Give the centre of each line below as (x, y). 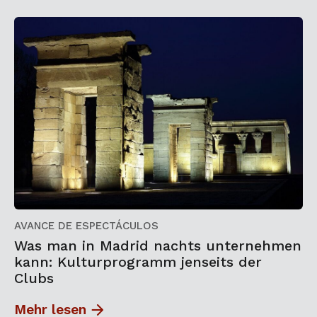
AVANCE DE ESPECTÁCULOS (86, 226)
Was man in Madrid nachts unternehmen (158, 246)
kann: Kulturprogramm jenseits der (138, 262)
